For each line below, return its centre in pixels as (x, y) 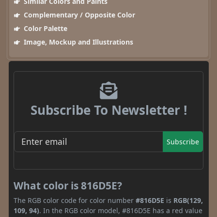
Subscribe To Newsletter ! (108, 110)
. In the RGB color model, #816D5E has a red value (121, 210)
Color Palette (44, 29)
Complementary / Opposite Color (78, 15)
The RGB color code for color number (75, 200)
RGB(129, (188, 200)
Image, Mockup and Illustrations (77, 42)
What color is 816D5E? (68, 185)
